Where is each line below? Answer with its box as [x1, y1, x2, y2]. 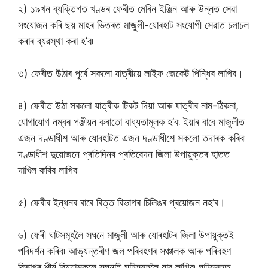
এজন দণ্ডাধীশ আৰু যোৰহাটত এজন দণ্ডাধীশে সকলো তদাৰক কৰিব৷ [18, 132, 246, 144]
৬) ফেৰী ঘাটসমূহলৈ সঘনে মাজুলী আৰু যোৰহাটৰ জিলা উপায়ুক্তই [18, 229, 234, 241]
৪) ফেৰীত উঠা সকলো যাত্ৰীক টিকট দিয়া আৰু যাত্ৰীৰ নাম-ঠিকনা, [18, 99, 239, 112]
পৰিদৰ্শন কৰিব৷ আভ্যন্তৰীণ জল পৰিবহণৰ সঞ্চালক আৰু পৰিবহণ [18, 245, 231, 257]
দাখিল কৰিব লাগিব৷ [18, 164, 79, 176]
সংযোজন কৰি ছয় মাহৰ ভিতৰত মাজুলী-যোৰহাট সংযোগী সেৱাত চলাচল [18, 19, 249, 31]
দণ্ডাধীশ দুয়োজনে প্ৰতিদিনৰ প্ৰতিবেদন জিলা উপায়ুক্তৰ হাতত [18, 148, 230, 160]
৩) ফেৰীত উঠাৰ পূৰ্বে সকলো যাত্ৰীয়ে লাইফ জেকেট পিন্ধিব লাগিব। [18, 67, 243, 80]
